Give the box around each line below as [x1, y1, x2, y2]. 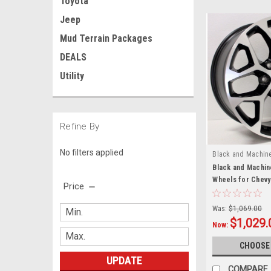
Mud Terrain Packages [60, 33, 152, 44]
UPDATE [106, 253, 142, 267]
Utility [60, 70, 84, 82]
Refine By [60, 121, 100, 132]
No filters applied [60, 147, 123, 157]
